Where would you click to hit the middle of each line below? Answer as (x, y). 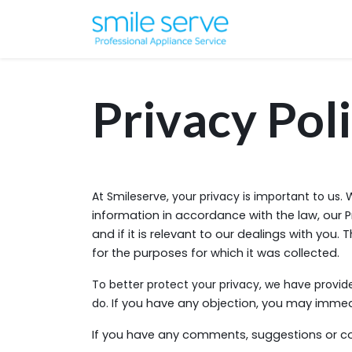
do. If (107, 303)
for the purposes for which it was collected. (216, 253)
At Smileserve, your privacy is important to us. (219, 196)
